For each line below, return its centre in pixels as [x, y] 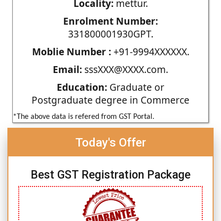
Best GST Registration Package [110, 175]
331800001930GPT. [110, 34]
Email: [67, 69]
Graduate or [136, 87]
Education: [82, 87]
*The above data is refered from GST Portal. [84, 117]
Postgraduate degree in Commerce [110, 100]
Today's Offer [110, 142]
